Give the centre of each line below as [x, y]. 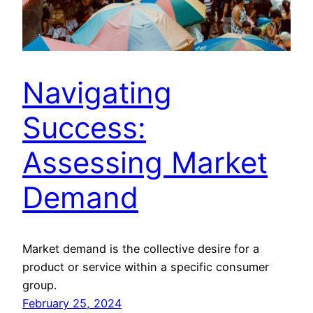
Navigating [97, 93]
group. [39, 285]
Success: [84, 128]
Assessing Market [145, 163]
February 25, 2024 [72, 304]
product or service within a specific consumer [146, 267]
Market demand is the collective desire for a [141, 249]
